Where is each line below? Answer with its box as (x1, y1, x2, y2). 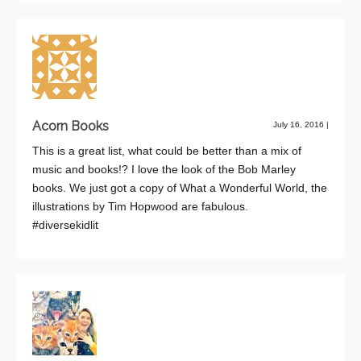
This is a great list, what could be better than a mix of (32, 143, 301, 157)
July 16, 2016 (273, 119, 326, 129)
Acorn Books (32, 118, 109, 134)
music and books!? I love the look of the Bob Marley (32, 162, 296, 176)
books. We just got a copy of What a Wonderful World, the (32, 180, 327, 194)
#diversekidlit (32, 218, 98, 231)
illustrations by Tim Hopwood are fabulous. (32, 199, 248, 213)
